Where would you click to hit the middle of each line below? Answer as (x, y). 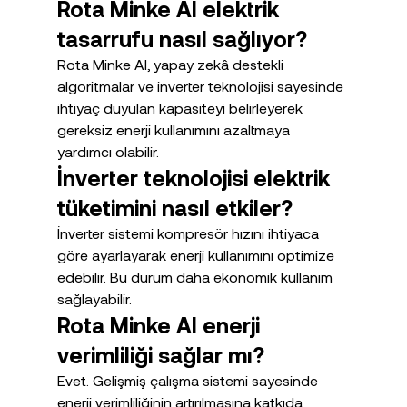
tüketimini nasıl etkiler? (174, 207)
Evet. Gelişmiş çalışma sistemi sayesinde (189, 380)
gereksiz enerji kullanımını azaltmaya (175, 129)
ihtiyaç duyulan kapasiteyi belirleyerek (181, 107)
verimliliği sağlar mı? (160, 354)
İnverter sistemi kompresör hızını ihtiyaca (189, 233)
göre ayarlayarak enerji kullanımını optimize (197, 254)
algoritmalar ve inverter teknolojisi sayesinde (202, 85)
